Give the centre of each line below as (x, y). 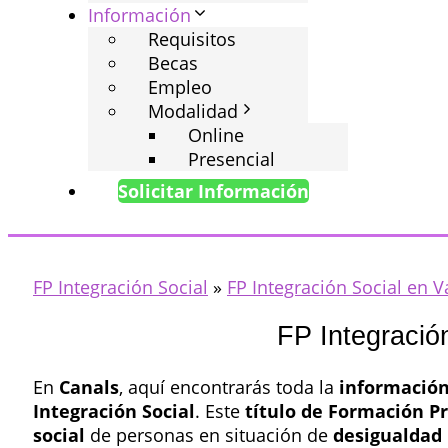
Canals (89, 386)
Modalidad (193, 111)
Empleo (180, 87)
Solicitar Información (213, 191)
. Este (220, 410)
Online (216, 135)
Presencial (231, 159)
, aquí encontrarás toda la (229, 386)
